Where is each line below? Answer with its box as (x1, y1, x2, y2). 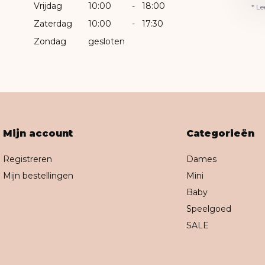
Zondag (34, 35, 67, 47)
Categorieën (186, 127, 255, 139)
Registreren (2, 153, 52, 164)
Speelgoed (186, 203, 232, 214)
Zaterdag (34, 18, 73, 29)
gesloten (88, 35, 125, 47)
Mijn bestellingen (2, 170, 73, 181)
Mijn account (2, 127, 73, 139)
